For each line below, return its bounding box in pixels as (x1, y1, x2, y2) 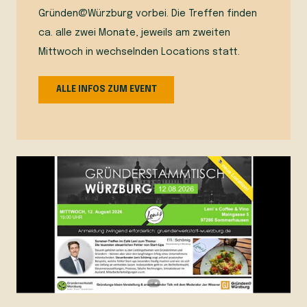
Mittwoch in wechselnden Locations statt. (38, 47, 240, 58)
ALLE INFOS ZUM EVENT (56, 85, 157, 95)
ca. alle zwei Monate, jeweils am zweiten (38, 28, 230, 38)
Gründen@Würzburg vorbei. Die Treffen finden (38, 9, 257, 19)
